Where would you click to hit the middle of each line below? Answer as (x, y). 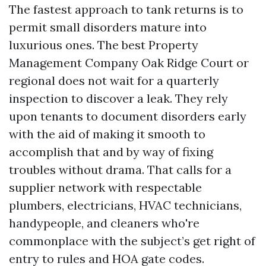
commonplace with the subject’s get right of (132, 241)
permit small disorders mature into (108, 27)
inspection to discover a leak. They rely (118, 98)
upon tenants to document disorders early (128, 116)
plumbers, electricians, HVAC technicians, (125, 205)
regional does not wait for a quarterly (114, 80)
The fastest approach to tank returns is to (126, 9)
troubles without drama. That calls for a (120, 170)
